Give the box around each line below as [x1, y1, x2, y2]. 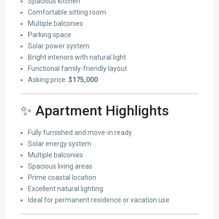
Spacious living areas [28, 162, 92, 170]
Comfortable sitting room [28, 8, 106, 16]
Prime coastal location [28, 173, 96, 181]
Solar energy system [28, 139, 91, 148]
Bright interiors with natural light [28, 53, 126, 61]
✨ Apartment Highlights [21, 102, 169, 119]
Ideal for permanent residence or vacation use [28, 196, 170, 204]
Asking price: [28, 75, 68, 84]
